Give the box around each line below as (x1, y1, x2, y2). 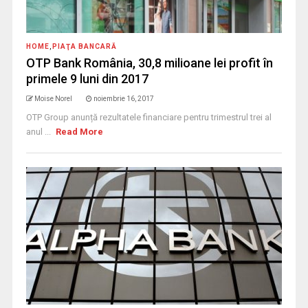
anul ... (25, 126, 53, 137)
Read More (56, 126, 104, 137)
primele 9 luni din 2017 (25, 71, 148, 87)
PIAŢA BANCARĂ (52, 43, 117, 51)
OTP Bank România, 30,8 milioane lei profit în (25, 56, 273, 71)
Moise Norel (34, 95, 72, 103)
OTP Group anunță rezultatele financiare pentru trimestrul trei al (25, 112, 272, 123)
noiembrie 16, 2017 (93, 95, 154, 103)
